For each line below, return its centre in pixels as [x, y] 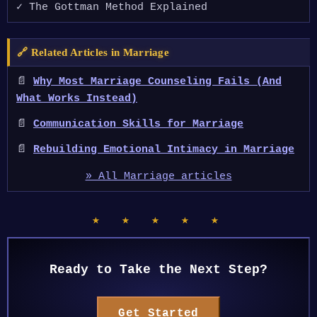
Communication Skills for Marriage [138, 124]
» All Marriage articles [158, 177]
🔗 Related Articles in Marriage [93, 52]
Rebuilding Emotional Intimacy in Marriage [164, 150]
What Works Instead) [77, 99]
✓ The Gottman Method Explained [112, 7]
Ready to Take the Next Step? [158, 270]
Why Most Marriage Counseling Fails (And [157, 82]
